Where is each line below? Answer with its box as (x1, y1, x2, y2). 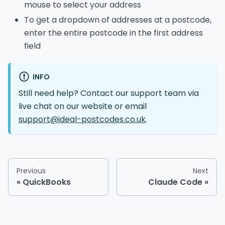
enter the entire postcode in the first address (24, 27, 203, 39)
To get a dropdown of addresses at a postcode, (24, 14, 211, 26)
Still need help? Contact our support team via (19, 87, 199, 99)
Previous (17, 165, 46, 176)
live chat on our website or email (19, 100, 147, 112)
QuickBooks (23, 176, 71, 188)
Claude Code (148, 176, 202, 188)
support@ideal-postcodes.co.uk (19, 113, 146, 125)
